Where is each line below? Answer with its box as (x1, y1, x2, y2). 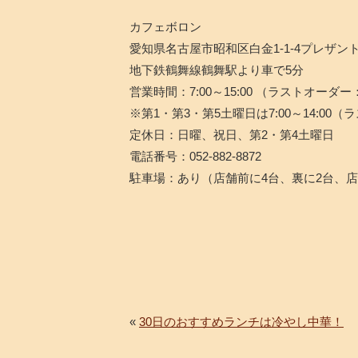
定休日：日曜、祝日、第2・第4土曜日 (129, 127, 334, 141)
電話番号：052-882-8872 (129, 149, 261, 163)
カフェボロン (129, 19, 201, 34)
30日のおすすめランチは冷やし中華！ (139, 314, 344, 328)
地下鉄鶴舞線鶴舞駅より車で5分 (129, 62, 304, 77)
